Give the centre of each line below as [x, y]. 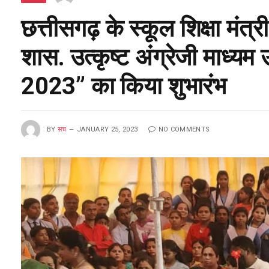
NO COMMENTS [184, 129]
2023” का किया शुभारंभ [124, 86]
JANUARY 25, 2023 [107, 129]
